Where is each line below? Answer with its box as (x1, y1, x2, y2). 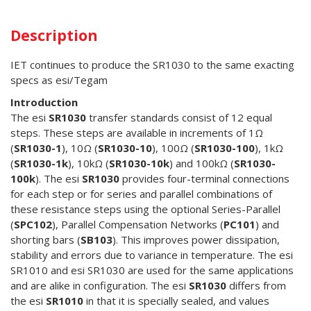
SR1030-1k (14, 156, 68, 171)
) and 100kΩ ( (169, 156, 234, 171)
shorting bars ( (10, 233, 81, 247)
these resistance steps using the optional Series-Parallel (10, 202, 280, 217)
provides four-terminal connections (119, 171, 289, 186)
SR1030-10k (109, 156, 169, 171)
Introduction (10, 95, 78, 110)
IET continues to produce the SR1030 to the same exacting (10, 58, 294, 72)
